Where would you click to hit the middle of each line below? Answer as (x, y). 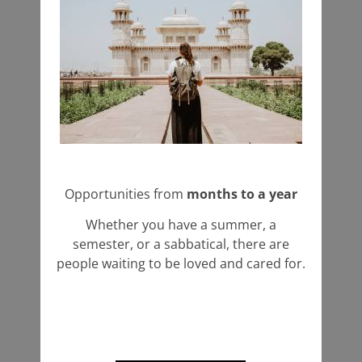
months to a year (242, 194)
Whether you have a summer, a (181, 225)
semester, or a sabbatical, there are (181, 244)
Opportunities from (125, 194)
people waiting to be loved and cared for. (181, 264)
